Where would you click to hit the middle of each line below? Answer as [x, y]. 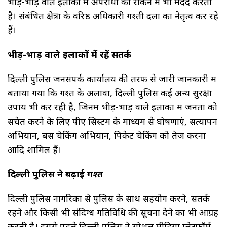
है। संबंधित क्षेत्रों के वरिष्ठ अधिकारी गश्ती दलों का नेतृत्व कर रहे [113, 15]
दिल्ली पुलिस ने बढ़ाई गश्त [55, 174]
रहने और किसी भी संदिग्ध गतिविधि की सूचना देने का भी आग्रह [113, 212]
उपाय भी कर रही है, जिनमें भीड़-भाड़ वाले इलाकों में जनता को [112, 107]
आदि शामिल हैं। [34, 149]
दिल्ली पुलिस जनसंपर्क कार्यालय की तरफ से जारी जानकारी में [112, 78]
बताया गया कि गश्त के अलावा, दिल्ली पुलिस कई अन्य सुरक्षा [110, 92]
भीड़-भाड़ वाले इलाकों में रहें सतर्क [69, 54]
